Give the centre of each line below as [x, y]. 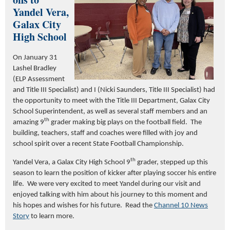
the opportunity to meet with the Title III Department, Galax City [111, 101]
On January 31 [35, 57]
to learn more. [52, 216]
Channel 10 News [181, 205]
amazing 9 [28, 122]
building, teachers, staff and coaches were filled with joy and [105, 133]
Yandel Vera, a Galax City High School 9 [72, 162]
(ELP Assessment [39, 79]
